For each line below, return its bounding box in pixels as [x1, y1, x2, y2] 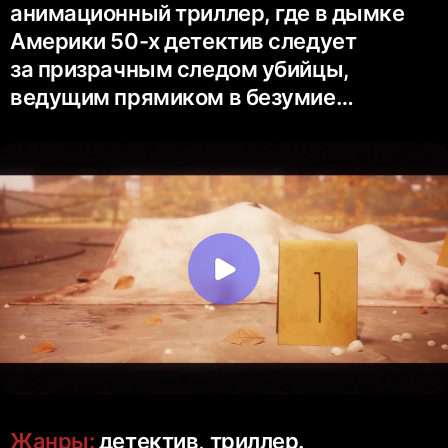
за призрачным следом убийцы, [10, 56, 350, 83]
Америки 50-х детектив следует [10, 28, 357, 55]
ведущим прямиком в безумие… [10, 84, 354, 111]
